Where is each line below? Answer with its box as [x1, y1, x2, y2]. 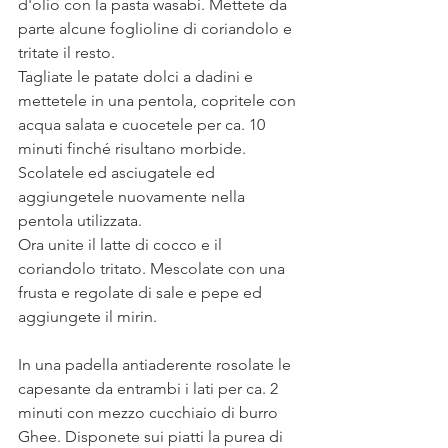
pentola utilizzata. [18, 211, 146, 230]
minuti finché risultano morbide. [18, 139, 250, 158]
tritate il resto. [18, 43, 115, 62]
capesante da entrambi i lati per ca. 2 [18, 379, 282, 398]
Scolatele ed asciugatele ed [18, 163, 219, 182]
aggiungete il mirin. [18, 307, 161, 326]
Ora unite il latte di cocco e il [18, 235, 226, 254]
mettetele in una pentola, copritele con [18, 91, 300, 110]
